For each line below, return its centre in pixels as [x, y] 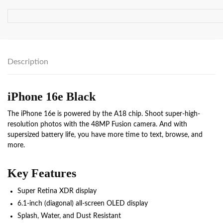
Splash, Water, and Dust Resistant [69, 216]
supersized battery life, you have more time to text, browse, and [105, 135]
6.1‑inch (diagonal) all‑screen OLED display [83, 203]
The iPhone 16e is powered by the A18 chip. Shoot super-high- [104, 114]
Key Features [42, 173]
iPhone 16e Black [52, 96]
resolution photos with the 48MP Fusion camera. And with [97, 124]
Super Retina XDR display [57, 191]
